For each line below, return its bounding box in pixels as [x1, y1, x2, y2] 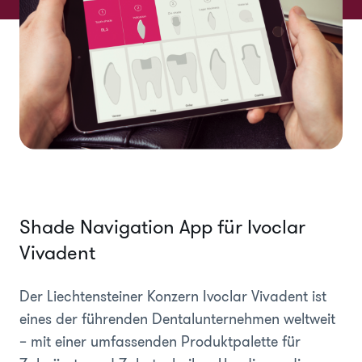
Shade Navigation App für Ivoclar [19, 213, 305, 241]
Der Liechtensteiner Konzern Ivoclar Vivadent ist [19, 285, 326, 307]
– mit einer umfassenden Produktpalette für [19, 330, 301, 352]
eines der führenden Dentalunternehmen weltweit [19, 308, 335, 330]
